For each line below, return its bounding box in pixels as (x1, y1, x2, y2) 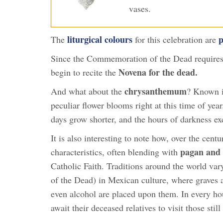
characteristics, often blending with (51, 145, 180, 158)
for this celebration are (132, 33, 219, 45)
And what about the (51, 85, 124, 97)
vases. (128, 2, 151, 14)
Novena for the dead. (118, 65, 198, 79)
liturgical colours (67, 32, 132, 46)
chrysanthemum (124, 84, 187, 98)
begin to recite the (51, 66, 118, 78)
